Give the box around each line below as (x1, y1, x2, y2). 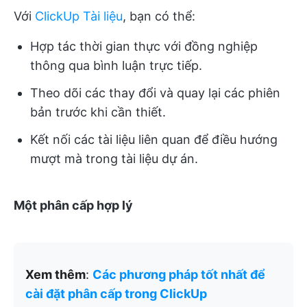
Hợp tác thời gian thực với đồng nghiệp (30, 39, 258, 54)
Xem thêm (25, 267, 86, 282)
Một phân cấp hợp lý (14, 198, 133, 213)
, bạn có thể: (123, 9, 195, 24)
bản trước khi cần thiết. (30, 105, 166, 120)
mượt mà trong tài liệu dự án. (30, 151, 198, 167)
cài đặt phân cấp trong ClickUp (25, 286, 207, 302)
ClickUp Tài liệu (35, 9, 123, 24)
